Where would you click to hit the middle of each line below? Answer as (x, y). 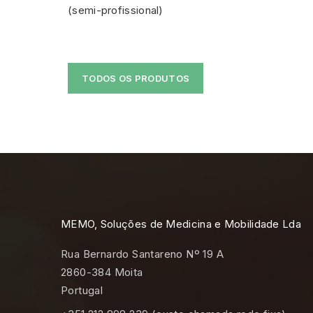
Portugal (82, 291)
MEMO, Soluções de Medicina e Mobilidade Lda (181, 224)
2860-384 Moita (102, 272)
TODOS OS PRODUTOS (136, 79)
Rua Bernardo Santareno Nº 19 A (142, 254)
